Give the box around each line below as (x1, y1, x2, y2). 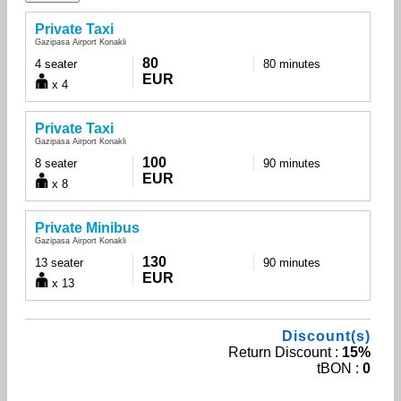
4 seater (35, 56, 77, 71)
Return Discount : (228, 344, 343, 360)
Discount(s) (282, 328, 371, 344)
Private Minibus (35, 219, 140, 235)
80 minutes (262, 56, 320, 71)
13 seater (35, 255, 83, 269)
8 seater (35, 156, 77, 170)
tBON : (317, 360, 363, 376)
